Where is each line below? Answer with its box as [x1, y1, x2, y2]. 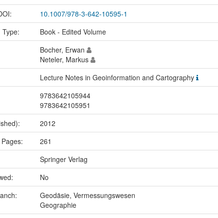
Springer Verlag [39, 154, 88, 164]
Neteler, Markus [39, 54, 91, 65]
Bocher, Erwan [39, 45, 87, 55]
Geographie [39, 200, 76, 210]
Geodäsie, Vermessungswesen [39, 190, 135, 200]
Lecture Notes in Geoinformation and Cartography [39, 73, 196, 83]
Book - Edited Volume [39, 27, 106, 37]
